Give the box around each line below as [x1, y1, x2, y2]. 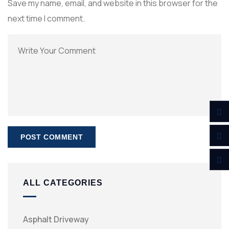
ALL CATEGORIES [23, 178, 103, 187]
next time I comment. [8, 13, 85, 24]
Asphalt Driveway [23, 214, 89, 225]
